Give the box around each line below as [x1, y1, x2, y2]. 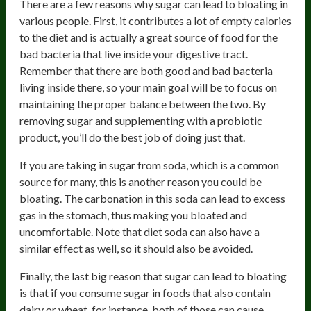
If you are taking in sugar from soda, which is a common [19, 158, 279, 171]
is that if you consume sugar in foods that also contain [19, 285, 271, 299]
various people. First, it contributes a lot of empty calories [19, 13, 292, 27]
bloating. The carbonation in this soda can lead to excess [19, 191, 285, 205]
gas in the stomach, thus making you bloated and [19, 208, 247, 221]
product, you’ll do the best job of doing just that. [19, 130, 245, 144]
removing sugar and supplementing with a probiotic [19, 113, 262, 127]
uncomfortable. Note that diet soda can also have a [19, 224, 260, 238]
